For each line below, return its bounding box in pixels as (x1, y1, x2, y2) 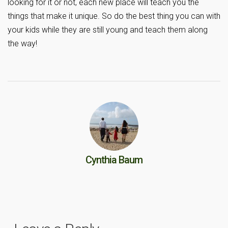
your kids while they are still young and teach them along (8, 25, 208, 35)
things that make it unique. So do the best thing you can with (8, 11, 220, 21)
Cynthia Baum (85, 154, 142, 166)
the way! (8, 39, 37, 49)
